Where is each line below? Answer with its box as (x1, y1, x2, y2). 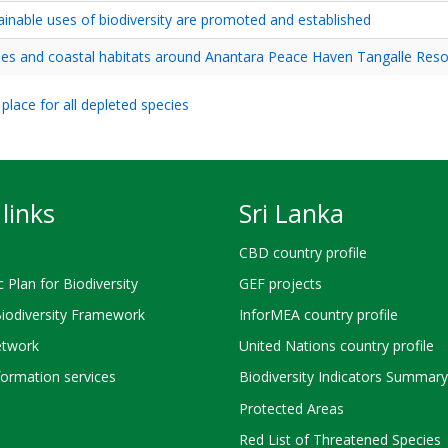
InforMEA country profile (239, 304, 398, 324)
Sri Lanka (239, 196, 344, 230)
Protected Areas (239, 398, 344, 418)
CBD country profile (239, 242, 367, 262)
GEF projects (239, 273, 322, 293)
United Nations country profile (239, 336, 434, 356)
